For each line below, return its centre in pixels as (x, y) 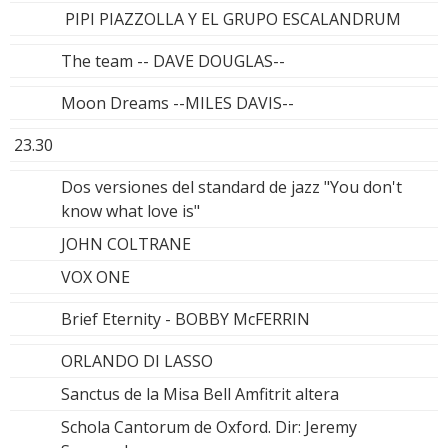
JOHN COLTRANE (126, 243)
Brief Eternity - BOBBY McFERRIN (185, 318)
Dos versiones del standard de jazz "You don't (231, 186)
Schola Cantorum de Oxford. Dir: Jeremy (209, 426)
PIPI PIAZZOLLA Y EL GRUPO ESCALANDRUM (231, 18)
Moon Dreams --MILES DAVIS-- (177, 102)
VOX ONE (95, 276)
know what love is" (130, 210)
